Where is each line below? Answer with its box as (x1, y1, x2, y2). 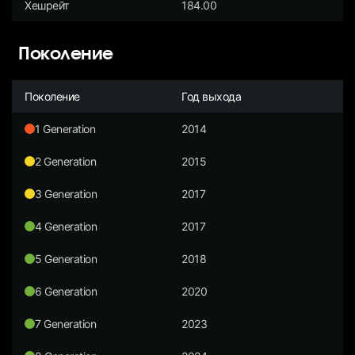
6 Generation (35, 284, 97, 298)
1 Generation (35, 121, 96, 136)
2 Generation (35, 154, 97, 168)
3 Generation (35, 186, 97, 200)
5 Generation (35, 251, 97, 265)
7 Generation (35, 316, 97, 330)
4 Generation (35, 219, 97, 233)
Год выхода (181, 89, 242, 103)
